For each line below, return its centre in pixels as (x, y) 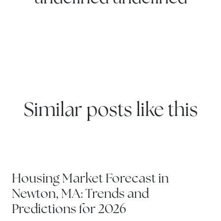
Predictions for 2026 (69, 210)
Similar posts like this (110, 111)
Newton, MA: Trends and (80, 195)
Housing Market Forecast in (90, 180)
